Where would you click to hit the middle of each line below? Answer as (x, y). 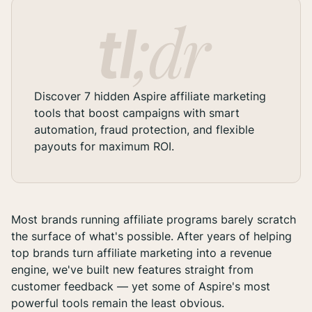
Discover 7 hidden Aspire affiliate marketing (150, 96)
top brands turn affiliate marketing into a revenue (141, 253)
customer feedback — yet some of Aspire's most (141, 287)
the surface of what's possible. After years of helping (151, 236)
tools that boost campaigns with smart (137, 113)
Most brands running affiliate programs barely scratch (154, 220)
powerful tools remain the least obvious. (118, 303)
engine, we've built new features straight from (132, 270)
